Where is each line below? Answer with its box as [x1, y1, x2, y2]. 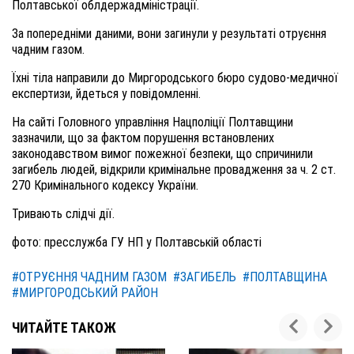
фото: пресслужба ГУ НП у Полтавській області [12, 235, 262, 250]
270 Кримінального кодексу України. [12, 178, 198, 193]
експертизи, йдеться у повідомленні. [12, 86, 201, 101]
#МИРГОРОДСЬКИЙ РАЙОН [12, 285, 158, 300]
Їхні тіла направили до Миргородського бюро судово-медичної [12, 70, 338, 85]
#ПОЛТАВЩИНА [243, 269, 327, 284]
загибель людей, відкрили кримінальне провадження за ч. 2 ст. [12, 162, 336, 177]
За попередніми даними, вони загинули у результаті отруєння [12, 26, 326, 41]
